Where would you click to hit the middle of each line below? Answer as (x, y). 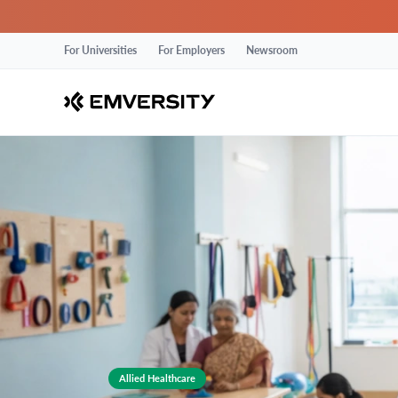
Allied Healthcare (157, 378)
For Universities (100, 51)
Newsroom (272, 51)
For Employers (191, 51)
